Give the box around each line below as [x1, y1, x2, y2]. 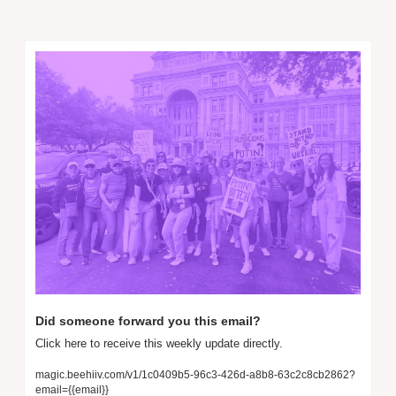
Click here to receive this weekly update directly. [35, 337, 283, 351]
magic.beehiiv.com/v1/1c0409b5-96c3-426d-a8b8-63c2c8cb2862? [35, 369, 355, 382]
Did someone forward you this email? [35, 314, 264, 329]
